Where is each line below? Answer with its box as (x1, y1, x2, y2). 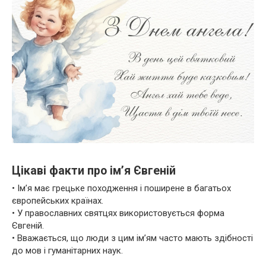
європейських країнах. (12, 195, 103, 207)
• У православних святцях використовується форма (12, 208, 224, 219)
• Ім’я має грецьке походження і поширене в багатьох (12, 183, 231, 194)
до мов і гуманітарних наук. (12, 245, 123, 256)
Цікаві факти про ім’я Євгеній (12, 163, 176, 178)
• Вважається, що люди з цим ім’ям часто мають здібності (12, 233, 253, 244)
